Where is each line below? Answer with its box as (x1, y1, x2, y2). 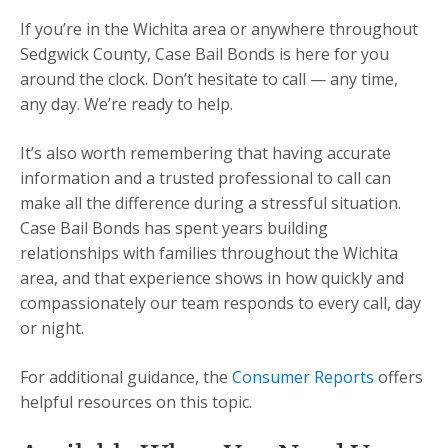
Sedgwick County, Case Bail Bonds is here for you (20, 43, 389, 66)
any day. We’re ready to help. (20, 93, 233, 116)
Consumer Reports (232, 366, 374, 389)
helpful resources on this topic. (20, 391, 252, 414)
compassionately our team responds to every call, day (20, 292, 421, 315)
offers (374, 366, 423, 389)
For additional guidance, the (20, 366, 232, 389)
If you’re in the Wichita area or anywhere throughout (20, 18, 418, 41)
